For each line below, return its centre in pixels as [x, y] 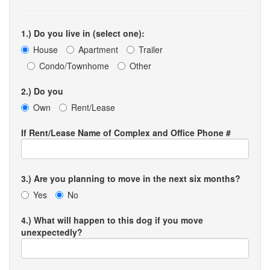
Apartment [98, 49]
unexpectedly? [52, 232]
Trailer [151, 49]
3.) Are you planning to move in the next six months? [131, 178]
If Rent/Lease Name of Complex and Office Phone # [126, 133]
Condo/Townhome [74, 66]
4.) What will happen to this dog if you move [112, 220]
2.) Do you [42, 91]
